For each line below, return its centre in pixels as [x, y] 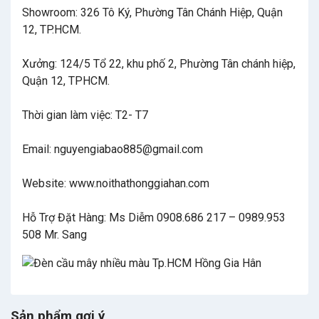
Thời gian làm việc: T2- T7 [85, 115]
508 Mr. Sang [54, 235]
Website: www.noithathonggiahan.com [116, 184]
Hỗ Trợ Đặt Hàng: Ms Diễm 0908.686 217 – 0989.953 [154, 218]
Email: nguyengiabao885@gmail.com [113, 150]
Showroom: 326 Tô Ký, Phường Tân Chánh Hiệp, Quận [152, 13]
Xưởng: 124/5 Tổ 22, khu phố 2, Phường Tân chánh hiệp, [159, 64]
